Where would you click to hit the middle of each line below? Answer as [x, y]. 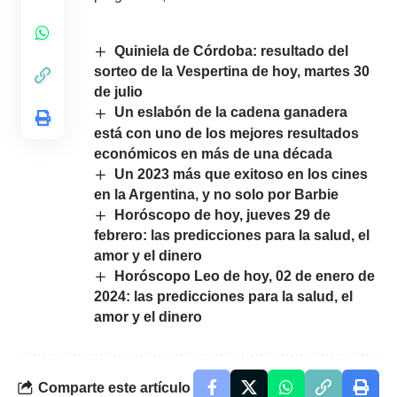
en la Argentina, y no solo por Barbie [216, 194]
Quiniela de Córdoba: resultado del [232, 51]
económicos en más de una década [213, 153]
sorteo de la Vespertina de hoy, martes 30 [232, 72]
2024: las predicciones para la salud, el [223, 297]
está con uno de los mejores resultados [226, 133]
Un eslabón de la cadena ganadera [231, 113]
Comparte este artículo [114, 387]
